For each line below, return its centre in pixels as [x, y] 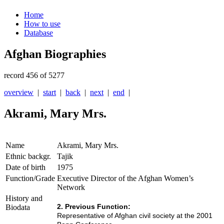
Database [38, 33]
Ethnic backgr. [28, 156]
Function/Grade [30, 178]
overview [19, 92]
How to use [42, 24]
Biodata [18, 207]
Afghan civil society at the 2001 [163, 216]
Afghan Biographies [55, 54]
